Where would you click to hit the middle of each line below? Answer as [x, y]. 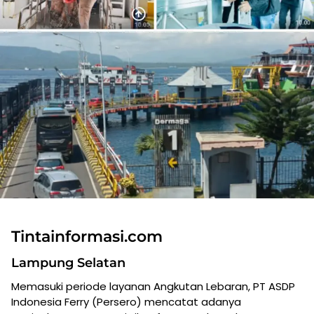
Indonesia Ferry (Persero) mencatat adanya [126, 301]
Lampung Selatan [68, 262]
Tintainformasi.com [87, 236]
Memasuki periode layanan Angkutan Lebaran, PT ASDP [153, 286]
